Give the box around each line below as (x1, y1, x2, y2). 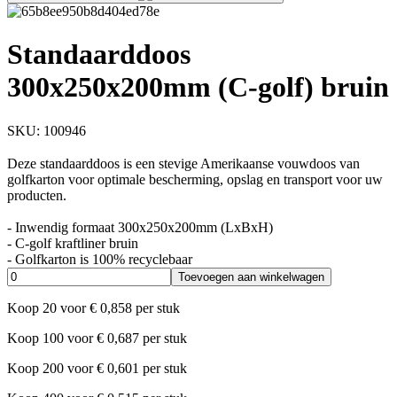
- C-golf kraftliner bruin (7, 236, 138, 252)
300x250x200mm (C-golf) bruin (7, 71, 389, 104)
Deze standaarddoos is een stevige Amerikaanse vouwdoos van (7, 156, 360, 172)
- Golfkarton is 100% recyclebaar (7, 252, 192, 268)
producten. (7, 188, 66, 204)
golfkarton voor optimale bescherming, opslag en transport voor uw (7, 172, 383, 188)
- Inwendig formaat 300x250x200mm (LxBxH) (7, 220, 273, 236)
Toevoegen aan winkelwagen (178, 270, 324, 284)
